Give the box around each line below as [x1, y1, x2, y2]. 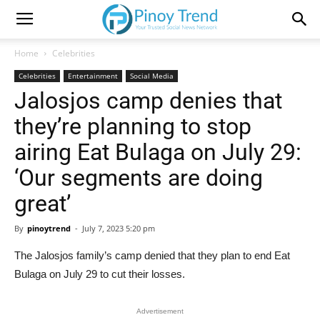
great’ [14, 190, 71, 217]
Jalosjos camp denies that [14, 87, 282, 114]
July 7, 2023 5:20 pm [82, 223, 155, 234]
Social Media [130, 71, 174, 81]
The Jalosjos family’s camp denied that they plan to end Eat [14, 249, 290, 261]
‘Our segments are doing [14, 164, 263, 191]
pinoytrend [27, 223, 71, 234]
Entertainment [68, 71, 118, 81]
